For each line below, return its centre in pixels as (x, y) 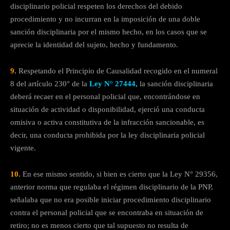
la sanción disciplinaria (175, 84)
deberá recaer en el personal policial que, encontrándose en (105, 97)
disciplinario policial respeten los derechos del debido (96, 6)
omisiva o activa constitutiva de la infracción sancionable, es (107, 122)
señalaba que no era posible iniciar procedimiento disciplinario (111, 200)
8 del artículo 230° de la (50, 84)
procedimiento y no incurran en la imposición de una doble (105, 19)
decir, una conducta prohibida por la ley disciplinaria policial (108, 135)
